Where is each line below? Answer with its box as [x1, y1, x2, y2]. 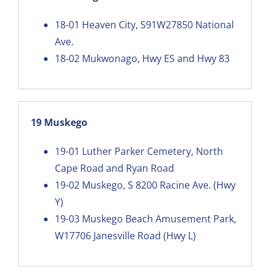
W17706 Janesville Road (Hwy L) [54, 228, 196, 242]
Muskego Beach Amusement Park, [81, 212, 236, 225]
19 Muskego [30, 115, 87, 129]
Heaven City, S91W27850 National [81, 17, 234, 31]
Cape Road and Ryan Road [54, 161, 174, 175]
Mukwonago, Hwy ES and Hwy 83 [81, 51, 230, 65]
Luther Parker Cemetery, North [81, 144, 223, 158]
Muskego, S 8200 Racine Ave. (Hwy [81, 178, 236, 192]
